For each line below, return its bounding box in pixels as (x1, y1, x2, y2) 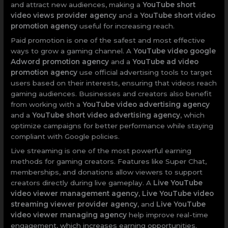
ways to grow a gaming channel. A (11, 46, 134, 55)
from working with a (11, 100, 83, 108)
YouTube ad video (132, 57, 199, 66)
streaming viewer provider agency (11, 199, 138, 208)
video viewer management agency (11, 189, 139, 197)
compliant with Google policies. (11, 132, 120, 140)
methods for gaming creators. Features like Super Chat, (11, 157, 207, 165)
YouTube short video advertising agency (32, 110, 181, 119)
